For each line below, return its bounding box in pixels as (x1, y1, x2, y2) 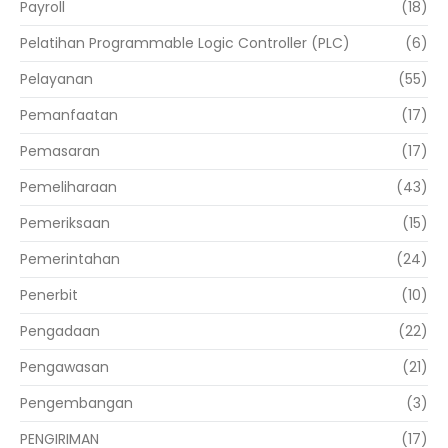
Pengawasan (20, 357, 109, 378)
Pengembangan (20, 393, 133, 414)
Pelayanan (20, 69, 93, 90)
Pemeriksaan (20, 213, 110, 234)
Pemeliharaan (20, 177, 117, 198)
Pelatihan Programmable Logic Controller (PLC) (20, 33, 350, 54)
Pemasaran (20, 141, 100, 162)
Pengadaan (20, 321, 100, 342)
